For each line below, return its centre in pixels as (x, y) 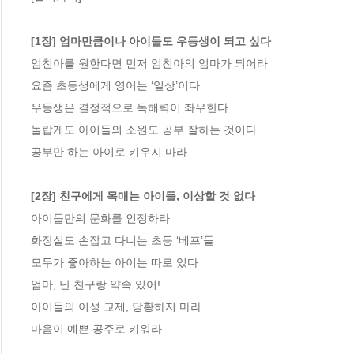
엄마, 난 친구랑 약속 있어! (96, 285)
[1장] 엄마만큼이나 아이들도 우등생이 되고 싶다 (151, 41)
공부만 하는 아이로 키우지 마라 (109, 152)
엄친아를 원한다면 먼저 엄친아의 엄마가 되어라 (149, 64)
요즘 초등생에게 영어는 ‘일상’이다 (115, 86)
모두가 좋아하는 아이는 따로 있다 (115, 263)
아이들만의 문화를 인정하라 (100, 218)
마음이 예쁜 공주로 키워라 (96, 329)
